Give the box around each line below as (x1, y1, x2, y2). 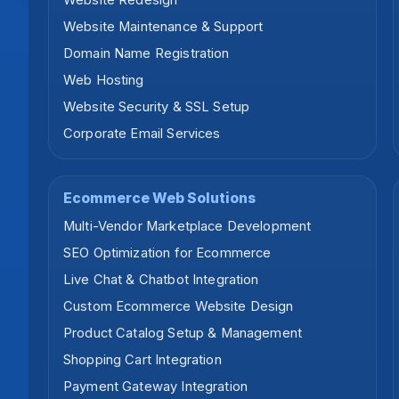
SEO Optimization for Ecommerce (63, 245, 272, 262)
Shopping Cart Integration (63, 352, 222, 369)
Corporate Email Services (63, 126, 221, 142)
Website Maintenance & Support (63, 19, 264, 36)
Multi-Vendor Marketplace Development (63, 218, 312, 235)
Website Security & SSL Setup (63, 99, 250, 116)
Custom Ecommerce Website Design (63, 298, 294, 315)
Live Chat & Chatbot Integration (63, 272, 259, 289)
